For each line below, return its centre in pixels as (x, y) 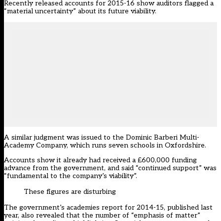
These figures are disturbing (70, 192)
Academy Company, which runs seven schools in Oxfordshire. (105, 146)
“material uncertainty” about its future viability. (80, 11)
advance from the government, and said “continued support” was (110, 168)
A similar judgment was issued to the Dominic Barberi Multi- (102, 138)
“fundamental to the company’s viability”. (71, 176)
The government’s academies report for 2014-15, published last (108, 208)
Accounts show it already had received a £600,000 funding (100, 160)
